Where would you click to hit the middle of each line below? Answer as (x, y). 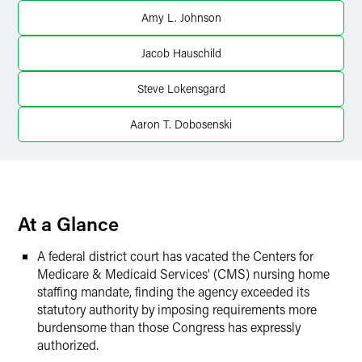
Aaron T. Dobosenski (181, 124)
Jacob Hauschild (181, 53)
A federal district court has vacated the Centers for (175, 256)
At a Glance (68, 223)
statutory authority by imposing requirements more (177, 309)
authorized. (68, 345)
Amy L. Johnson (181, 17)
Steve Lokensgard (181, 88)
